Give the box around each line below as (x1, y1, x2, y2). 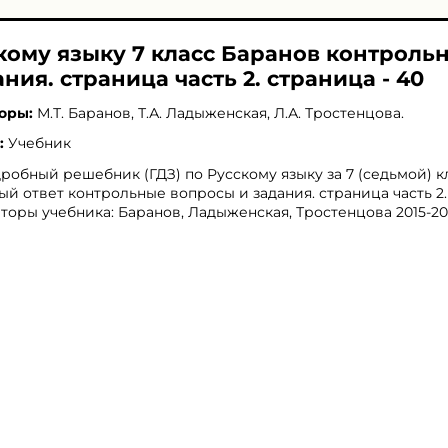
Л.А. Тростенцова (274, 104, 401, 122)
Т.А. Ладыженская (138, 104, 267, 122)
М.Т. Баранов (37, 104, 131, 122)
